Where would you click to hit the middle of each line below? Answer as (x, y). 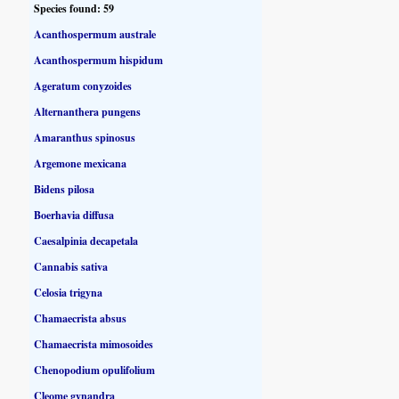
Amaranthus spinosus (85, 137)
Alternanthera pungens (88, 111)
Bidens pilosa (65, 189)
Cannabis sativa (71, 266)
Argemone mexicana (81, 163)
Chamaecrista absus (81, 318)
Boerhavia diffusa (74, 215)
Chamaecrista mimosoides (94, 344)
